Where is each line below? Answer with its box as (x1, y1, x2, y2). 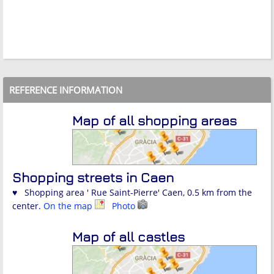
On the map (43, 200, 95, 212)
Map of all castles (72, 229, 185, 245)
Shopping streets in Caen (12, 169, 174, 186)
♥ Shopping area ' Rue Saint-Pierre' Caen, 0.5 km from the (12, 187, 252, 199)
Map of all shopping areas (72, 113, 237, 129)
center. (12, 200, 43, 212)
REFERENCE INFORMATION (9, 84, 122, 97)
